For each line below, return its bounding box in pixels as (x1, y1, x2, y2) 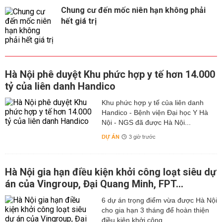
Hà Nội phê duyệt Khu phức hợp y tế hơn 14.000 (5, 68, 215, 81)
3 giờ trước (128, 132, 156, 143)
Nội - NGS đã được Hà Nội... (101, 118, 191, 127)
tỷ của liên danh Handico (5, 80, 115, 93)
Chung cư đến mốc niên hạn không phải (61, 5, 206, 15)
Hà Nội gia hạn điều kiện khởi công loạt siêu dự (5, 166, 216, 178)
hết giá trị (61, 16, 97, 26)
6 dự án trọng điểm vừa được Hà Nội (101, 196, 217, 205)
